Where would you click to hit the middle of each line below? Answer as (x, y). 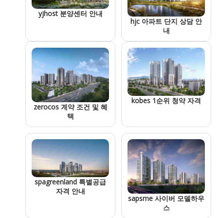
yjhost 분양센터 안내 (70, 13)
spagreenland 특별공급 (70, 182)
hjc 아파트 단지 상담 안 (166, 21)
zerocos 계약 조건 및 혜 (70, 107)
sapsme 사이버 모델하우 (166, 199)
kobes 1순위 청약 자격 (166, 100)
